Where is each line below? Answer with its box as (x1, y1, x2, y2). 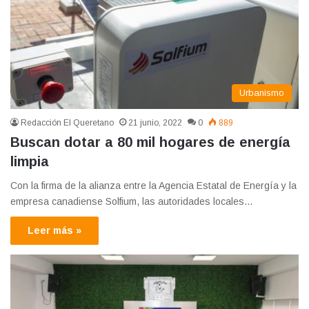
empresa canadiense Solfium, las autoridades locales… (10, 195, 253, 207)
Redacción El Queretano (21, 117, 114, 128)
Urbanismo (239, 87, 284, 98)
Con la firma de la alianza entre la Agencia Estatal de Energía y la (10, 179, 297, 191)
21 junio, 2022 (128, 117, 182, 128)
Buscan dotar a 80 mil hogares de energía (10, 134, 290, 150)
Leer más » (28, 224, 81, 236)
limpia (10, 153, 49, 169)
